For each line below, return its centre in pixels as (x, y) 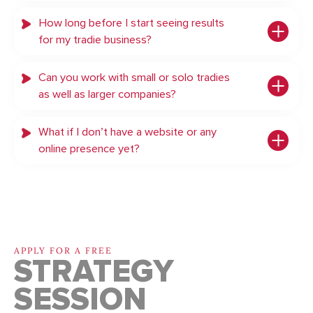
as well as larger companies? (107, 95)
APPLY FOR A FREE (63, 251)
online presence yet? (89, 149)
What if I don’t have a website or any (128, 132)
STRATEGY (94, 272)
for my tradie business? (95, 40)
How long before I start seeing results (131, 23)
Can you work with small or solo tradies (134, 78)
